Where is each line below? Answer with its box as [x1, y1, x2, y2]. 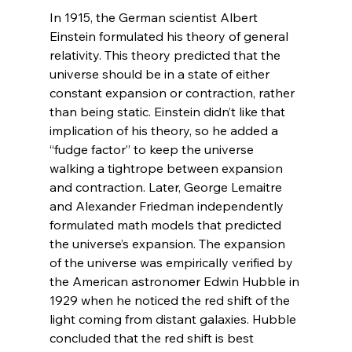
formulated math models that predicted [49, 216, 284, 233]
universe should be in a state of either [49, 65, 273, 82]
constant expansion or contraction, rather [49, 84, 298, 101]
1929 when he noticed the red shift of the [49, 291, 293, 308]
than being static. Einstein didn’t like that [49, 103, 288, 119]
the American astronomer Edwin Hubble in [49, 273, 302, 289]
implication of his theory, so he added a [49, 122, 281, 138]
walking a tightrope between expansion [49, 159, 286, 176]
